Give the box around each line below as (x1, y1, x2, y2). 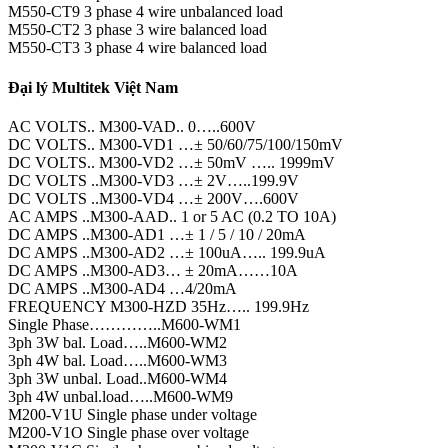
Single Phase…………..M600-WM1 (8, 315, 241, 333)
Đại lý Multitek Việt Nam (8, 78, 178, 96)
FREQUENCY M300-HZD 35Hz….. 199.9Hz (8, 297, 309, 315)
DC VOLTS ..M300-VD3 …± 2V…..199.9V (8, 171, 299, 189)
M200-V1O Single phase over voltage (8, 423, 249, 441)
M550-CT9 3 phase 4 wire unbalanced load (8, 3, 283, 21)
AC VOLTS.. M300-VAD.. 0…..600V (8, 117, 256, 135)
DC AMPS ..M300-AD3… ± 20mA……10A (8, 261, 298, 279)
